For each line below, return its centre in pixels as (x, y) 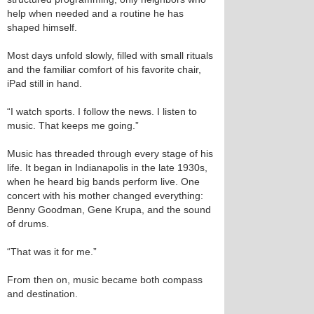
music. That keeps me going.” (73, 125)
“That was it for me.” (52, 252)
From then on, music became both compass (105, 280)
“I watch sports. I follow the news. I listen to (102, 111)
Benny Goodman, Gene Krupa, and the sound (109, 210)
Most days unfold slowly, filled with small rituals (110, 55)
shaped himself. (42, 27)
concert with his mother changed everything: (105, 196)
